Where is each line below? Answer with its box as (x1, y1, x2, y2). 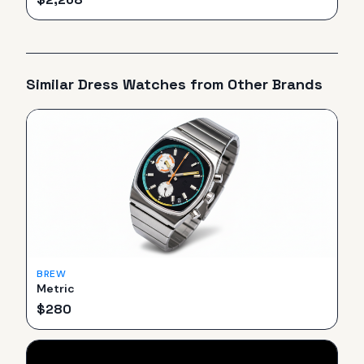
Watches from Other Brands (119, 74, 323, 93)
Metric (37, 281, 75, 297)
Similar (26, 74, 78, 93)
